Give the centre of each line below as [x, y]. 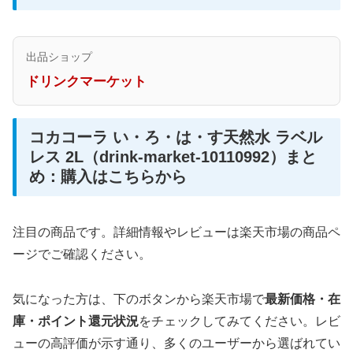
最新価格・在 [303, 299]
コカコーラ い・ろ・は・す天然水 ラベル [176, 137]
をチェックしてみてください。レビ [240, 321]
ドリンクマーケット [86, 81]
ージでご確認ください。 [82, 254]
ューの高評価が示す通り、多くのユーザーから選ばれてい [176, 343]
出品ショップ [59, 57]
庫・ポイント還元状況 [76, 321]
